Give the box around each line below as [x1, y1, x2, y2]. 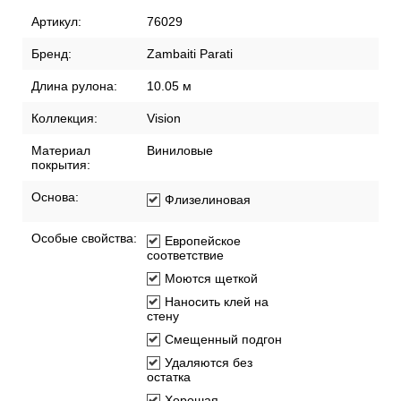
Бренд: [31, 47, 72, 62]
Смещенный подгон [165, 332, 282, 347]
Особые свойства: [31, 231, 137, 246]
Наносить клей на [165, 294, 269, 310]
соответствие [147, 248, 224, 263]
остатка [147, 370, 191, 385]
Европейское [165, 234, 241, 249]
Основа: [31, 190, 79, 205]
